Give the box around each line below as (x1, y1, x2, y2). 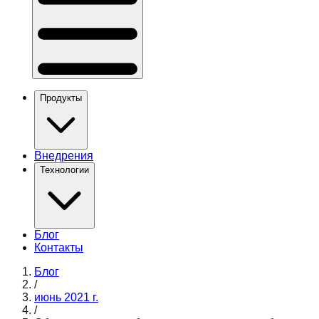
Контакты (34, 241, 83, 254)
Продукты (40, 93, 82, 104)
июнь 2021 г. (34, 291, 98, 304)
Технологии (40, 164, 89, 176)
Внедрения (34, 150, 93, 162)
